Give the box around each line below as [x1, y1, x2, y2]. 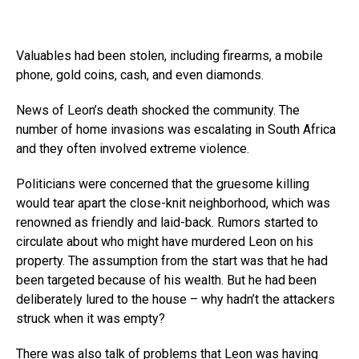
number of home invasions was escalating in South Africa [16, 122, 336, 137]
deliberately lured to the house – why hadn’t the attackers [16, 292, 335, 307]
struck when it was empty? [16, 311, 165, 326]
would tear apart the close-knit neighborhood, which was [16, 196, 330, 211]
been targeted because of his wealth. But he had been [16, 272, 317, 288]
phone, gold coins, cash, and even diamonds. [16, 67, 264, 83]
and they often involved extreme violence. [16, 141, 249, 156]
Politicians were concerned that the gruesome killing [16, 176, 309, 192]
